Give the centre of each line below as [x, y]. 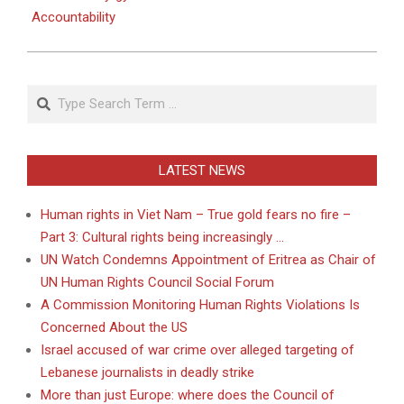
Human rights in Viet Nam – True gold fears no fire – [196, 215]
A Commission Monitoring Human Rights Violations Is [200, 305]
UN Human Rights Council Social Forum [157, 283]
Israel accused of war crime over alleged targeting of [197, 350]
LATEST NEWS [202, 171]
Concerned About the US [114, 328]
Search [50, 94]
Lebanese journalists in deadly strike [147, 373]
